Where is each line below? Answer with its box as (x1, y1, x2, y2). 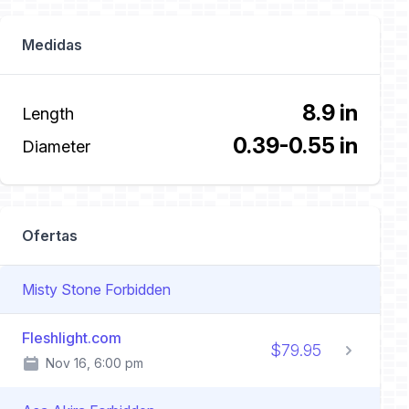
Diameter (22, 136, 90, 156)
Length (22, 103, 74, 123)
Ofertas (22, 226, 78, 245)
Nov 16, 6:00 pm (46, 355, 143, 371)
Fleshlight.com (22, 329, 121, 347)
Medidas (22, 36, 82, 54)
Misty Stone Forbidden (22, 280, 171, 299)
